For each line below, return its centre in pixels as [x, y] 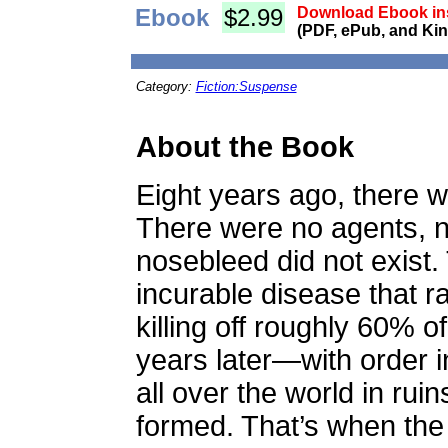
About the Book [244, 147]
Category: [165, 86]
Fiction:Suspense [246, 86]
